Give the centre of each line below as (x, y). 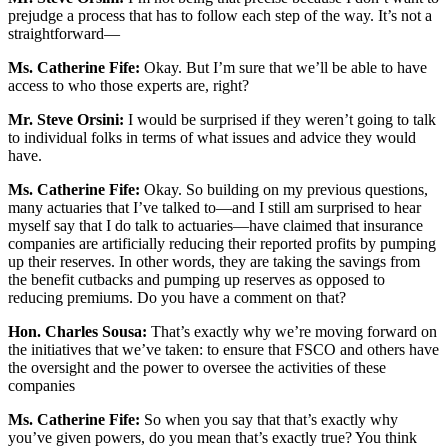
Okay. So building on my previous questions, (284, 190)
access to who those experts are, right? (128, 86)
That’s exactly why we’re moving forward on (292, 332)
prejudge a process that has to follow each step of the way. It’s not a (220, 16)
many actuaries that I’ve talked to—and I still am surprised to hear (214, 208)
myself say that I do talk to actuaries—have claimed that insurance (215, 226)
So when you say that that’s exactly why (269, 420)
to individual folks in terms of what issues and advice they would (212, 138)
